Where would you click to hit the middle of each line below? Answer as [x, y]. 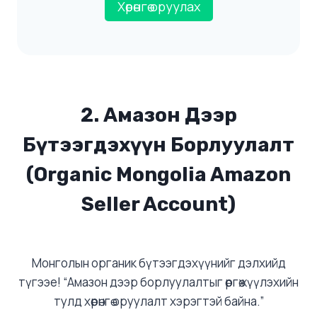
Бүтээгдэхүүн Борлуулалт [158, 145]
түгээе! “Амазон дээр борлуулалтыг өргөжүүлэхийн [158, 282]
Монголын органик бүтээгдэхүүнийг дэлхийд [158, 263]
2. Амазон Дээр [158, 115]
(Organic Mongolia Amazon [158, 175]
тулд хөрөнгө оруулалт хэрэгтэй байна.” [158, 301]
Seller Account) [158, 204]
